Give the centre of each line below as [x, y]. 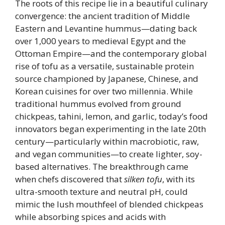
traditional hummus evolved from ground [98, 104]
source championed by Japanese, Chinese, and [107, 79]
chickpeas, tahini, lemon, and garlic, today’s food [111, 116]
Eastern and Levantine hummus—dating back [106, 28]
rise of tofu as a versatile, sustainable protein [104, 66]
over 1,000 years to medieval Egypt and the [100, 41]
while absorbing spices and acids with [90, 217]
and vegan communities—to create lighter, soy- [109, 154]
